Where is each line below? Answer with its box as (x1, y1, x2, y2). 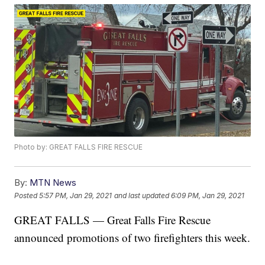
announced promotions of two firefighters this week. (14, 230, 251, 245)
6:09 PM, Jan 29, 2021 (171, 190, 245, 200)
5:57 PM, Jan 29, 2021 (39, 190, 112, 200)
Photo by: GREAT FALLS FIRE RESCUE (14, 143, 143, 152)
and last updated (114, 190, 170, 200)
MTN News (30, 177, 77, 189)
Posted (14, 190, 40, 200)
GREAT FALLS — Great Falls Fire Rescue (14, 212, 211, 228)
